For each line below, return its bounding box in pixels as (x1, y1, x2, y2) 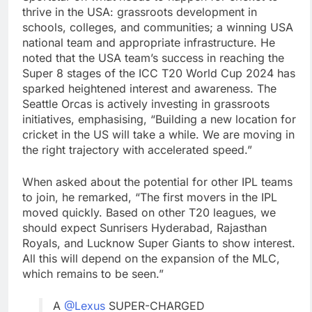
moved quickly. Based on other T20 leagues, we (22, 205, 276, 220)
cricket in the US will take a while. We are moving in (22, 127, 295, 142)
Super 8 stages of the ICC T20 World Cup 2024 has (22, 66, 295, 81)
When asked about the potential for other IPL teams (22, 175, 292, 189)
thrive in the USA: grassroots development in (22, 5, 257, 19)
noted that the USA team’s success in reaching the (22, 51, 284, 65)
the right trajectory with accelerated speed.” (22, 143, 252, 157)
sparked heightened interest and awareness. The (22, 81, 276, 96)
